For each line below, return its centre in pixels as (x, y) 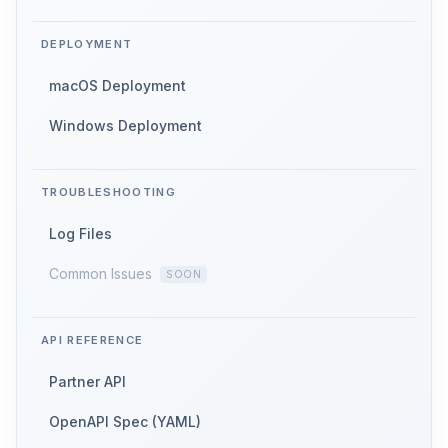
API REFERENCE (92, 340)
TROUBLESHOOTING (109, 192)
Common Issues (100, 274)
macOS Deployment (117, 86)
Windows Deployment (125, 126)
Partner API (87, 382)
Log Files (80, 234)
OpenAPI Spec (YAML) (125, 422)
